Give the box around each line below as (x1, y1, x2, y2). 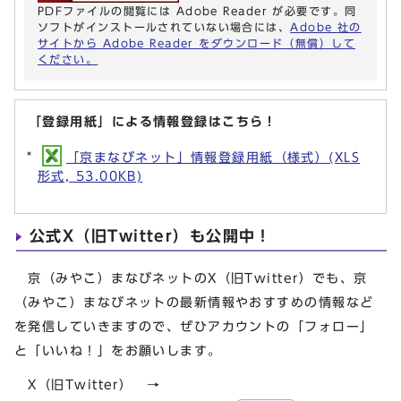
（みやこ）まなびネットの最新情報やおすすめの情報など (14, 295, 374, 310)
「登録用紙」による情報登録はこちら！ (29, 115, 277, 129)
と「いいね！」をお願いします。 (14, 344, 222, 358)
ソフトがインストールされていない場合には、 (38, 21, 291, 33)
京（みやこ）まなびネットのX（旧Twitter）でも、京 (14, 271, 368, 286)
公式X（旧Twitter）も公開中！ (30, 228, 272, 244)
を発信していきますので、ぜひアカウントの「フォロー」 (14, 320, 374, 334)
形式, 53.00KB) (38, 169, 143, 183)
